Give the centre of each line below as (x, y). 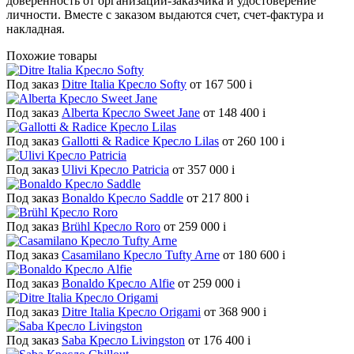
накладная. (36, 29)
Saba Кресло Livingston (123, 341)
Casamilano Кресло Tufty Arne (141, 255)
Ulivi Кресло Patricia (115, 170)
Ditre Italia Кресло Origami (131, 312)
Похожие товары (52, 56)
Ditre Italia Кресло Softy (124, 85)
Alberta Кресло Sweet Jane (131, 113)
